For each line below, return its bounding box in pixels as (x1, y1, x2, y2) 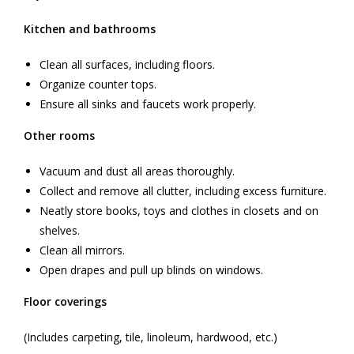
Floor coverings (24, 293, 107, 309)
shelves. (40, 222, 80, 238)
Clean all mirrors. (40, 242, 125, 258)
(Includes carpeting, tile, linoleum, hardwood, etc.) (24, 329, 277, 345)
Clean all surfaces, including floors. (40, 56, 215, 72)
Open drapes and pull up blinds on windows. (40, 262, 263, 277)
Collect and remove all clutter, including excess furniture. (40, 183, 326, 198)
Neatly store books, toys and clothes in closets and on (40, 202, 318, 218)
